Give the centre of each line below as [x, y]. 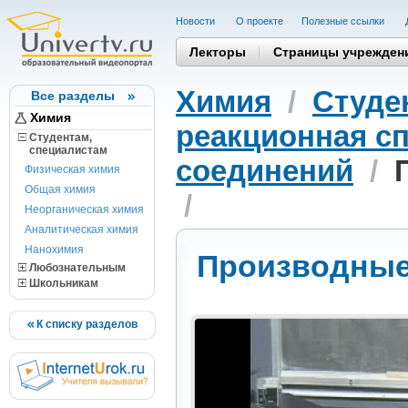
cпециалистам [63, 150]
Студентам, [59, 138]
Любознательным [76, 268]
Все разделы [73, 96]
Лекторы [218, 51]
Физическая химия [72, 169]
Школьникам [62, 283]
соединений [265, 171]
